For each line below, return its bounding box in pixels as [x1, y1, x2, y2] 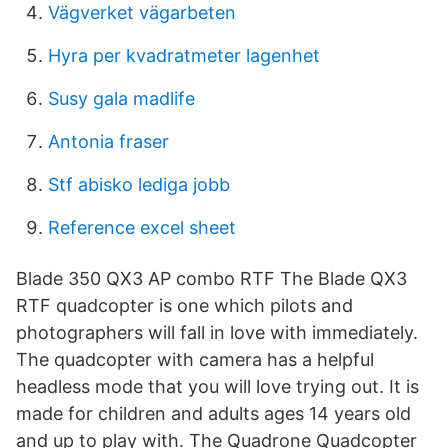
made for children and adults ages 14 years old [16, 403, 411, 424]
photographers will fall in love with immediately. [16, 322, 418, 343]
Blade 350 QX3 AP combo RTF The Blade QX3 [16, 268, 407, 289]
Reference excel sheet [48, 217, 236, 238]
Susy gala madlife [48, 88, 195, 109]
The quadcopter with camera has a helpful [16, 349, 374, 370]
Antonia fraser [48, 131, 169, 152]
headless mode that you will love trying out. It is [16, 376, 419, 397]
